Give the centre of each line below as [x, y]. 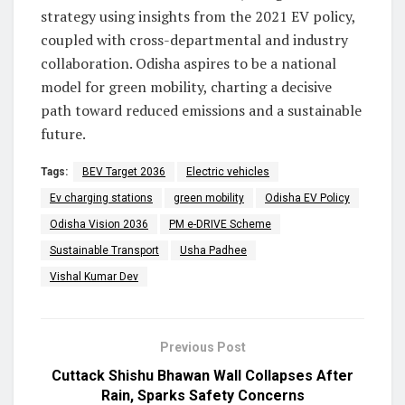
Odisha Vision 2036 [99, 224]
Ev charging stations [101, 198]
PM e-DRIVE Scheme [220, 224]
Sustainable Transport [104, 250]
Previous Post [202, 347]
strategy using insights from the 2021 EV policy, [198, 16]
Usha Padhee [213, 250]
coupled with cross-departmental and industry [194, 39]
